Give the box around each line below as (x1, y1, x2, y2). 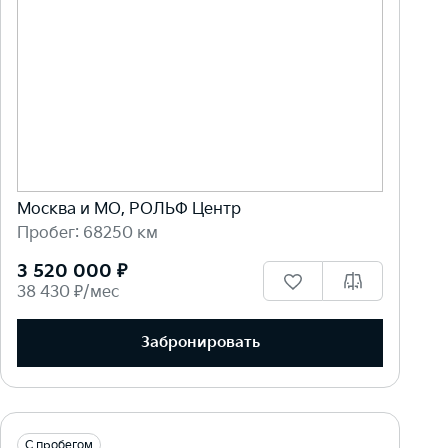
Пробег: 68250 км (17, 223, 158, 243)
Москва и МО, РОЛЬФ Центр (17, 199, 241, 219)
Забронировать (140, 333, 260, 353)
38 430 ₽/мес (17, 282, 119, 302)
